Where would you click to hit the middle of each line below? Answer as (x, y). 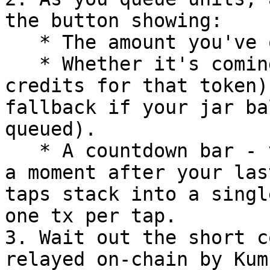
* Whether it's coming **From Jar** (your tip (22, 64)
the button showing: (114, 20)
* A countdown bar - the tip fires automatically (22, 151)
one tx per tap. (91, 216)
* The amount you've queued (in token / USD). (22, 42)
